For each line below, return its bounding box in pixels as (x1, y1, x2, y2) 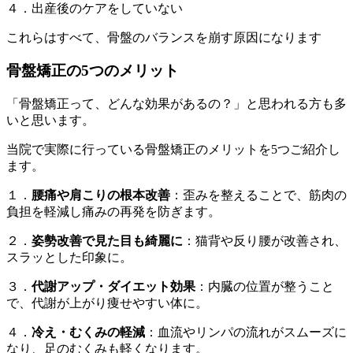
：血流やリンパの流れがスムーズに (145, 325, 347, 339)
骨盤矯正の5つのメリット (6, 62, 179, 80)
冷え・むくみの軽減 (32, 325, 145, 339)
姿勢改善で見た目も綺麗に (32, 234, 183, 247)
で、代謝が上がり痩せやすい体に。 (6, 296, 208, 310)
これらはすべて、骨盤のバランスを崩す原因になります (6, 30, 321, 44)
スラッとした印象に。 (6, 251, 132, 264)
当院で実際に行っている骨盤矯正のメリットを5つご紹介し (6, 143, 340, 156)
